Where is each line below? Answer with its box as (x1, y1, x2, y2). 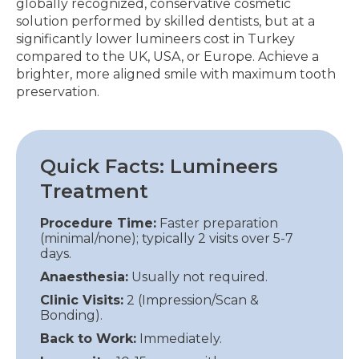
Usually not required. (128, 269, 268, 284)
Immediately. (136, 331, 222, 346)
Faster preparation (156, 216, 278, 231)
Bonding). (40, 308, 103, 323)
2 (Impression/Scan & (123, 292, 259, 308)
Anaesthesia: (40, 269, 128, 284)
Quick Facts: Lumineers (40, 155, 278, 178)
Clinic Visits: (40, 292, 123, 308)
